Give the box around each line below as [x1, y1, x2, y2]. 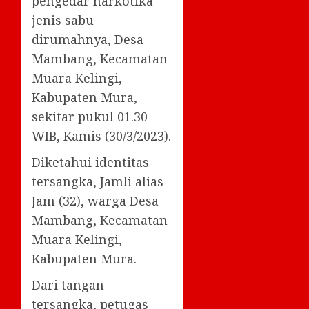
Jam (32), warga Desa [32, 192, 159, 209]
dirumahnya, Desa [32, 31, 143, 48]
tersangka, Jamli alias [32, 173, 163, 190]
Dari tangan [32, 277, 104, 293]
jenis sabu [32, 12, 94, 28]
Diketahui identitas [32, 154, 149, 170]
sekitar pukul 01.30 [32, 108, 148, 125]
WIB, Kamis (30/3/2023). [32, 128, 171, 144]
